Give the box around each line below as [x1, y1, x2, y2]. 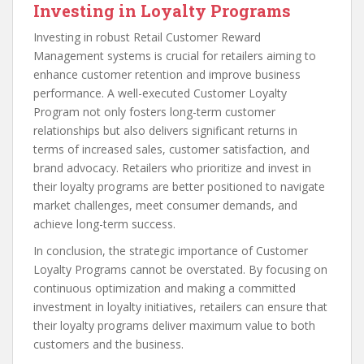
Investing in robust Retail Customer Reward [33, 29, 261, 45]
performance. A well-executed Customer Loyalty [33, 85, 287, 102]
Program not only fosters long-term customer [33, 104, 275, 120]
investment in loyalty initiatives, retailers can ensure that [33, 299, 327, 315]
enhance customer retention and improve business [33, 67, 301, 83]
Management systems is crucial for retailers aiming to [33, 48, 316, 64]
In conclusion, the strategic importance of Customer [33, 243, 308, 259]
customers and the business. [33, 336, 184, 353]
